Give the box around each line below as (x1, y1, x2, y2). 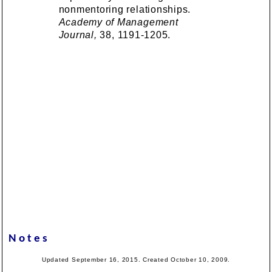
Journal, (58, 29, 97, 40)
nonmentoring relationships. (58, 4, 191, 15)
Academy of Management (58, 16, 178, 27)
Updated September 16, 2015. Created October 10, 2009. (41, 256, 231, 263)
